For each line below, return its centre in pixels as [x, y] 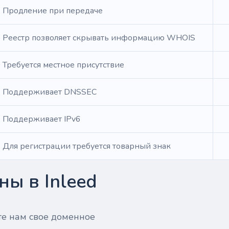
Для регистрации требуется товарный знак [87, 146]
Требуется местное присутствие [63, 65]
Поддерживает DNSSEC [50, 92]
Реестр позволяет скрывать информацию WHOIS [99, 38]
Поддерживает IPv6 [42, 119]
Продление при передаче [53, 11]
